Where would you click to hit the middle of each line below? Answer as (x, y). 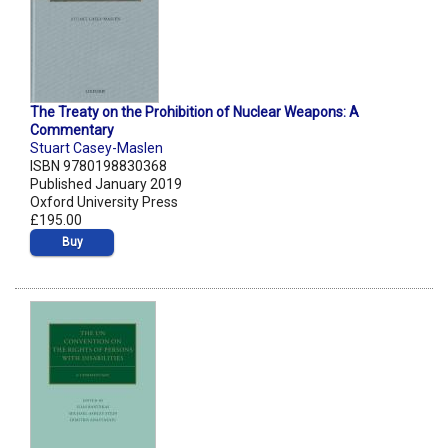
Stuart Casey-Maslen (96, 148)
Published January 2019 (106, 184)
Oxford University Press (104, 202)
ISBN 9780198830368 (98, 166)
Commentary (72, 130)
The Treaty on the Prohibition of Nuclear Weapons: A (194, 112)
